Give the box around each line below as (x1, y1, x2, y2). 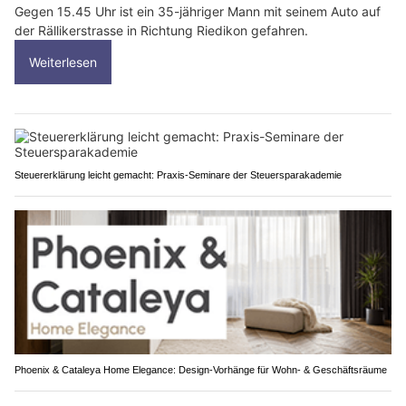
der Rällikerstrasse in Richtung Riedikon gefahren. (14, 22, 308, 38)
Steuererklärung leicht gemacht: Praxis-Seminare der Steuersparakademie (14, 169, 342, 180)
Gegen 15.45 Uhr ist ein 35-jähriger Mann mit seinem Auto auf (14, 3, 381, 19)
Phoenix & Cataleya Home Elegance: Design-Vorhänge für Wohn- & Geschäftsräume (14, 364, 387, 376)
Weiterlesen (29, 53, 97, 70)
